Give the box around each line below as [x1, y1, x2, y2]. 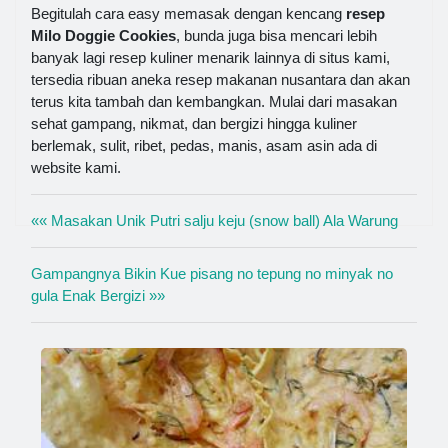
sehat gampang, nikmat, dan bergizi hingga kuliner [31, 114, 357, 132]
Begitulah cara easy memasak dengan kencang [31, 4, 346, 22]
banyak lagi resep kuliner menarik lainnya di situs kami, [31, 48, 390, 66]
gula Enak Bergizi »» [31, 286, 165, 304]
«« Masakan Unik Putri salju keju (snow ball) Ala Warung [31, 211, 398, 229]
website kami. [31, 158, 121, 176]
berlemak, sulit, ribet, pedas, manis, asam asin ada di [31, 136, 377, 154]
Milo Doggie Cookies [31, 26, 176, 44]
